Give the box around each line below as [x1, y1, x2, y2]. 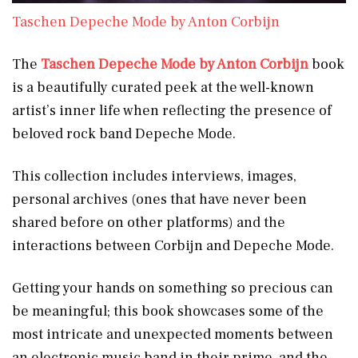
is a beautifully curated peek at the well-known [12, 78, 314, 97]
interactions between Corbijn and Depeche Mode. [12, 236, 334, 255]
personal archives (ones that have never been [12, 189, 307, 209]
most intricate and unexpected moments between [12, 324, 333, 344]
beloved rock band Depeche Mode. [12, 124, 236, 143]
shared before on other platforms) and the [12, 213, 285, 232]
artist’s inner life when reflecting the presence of [12, 101, 332, 120]
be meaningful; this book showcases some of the [12, 301, 324, 320]
